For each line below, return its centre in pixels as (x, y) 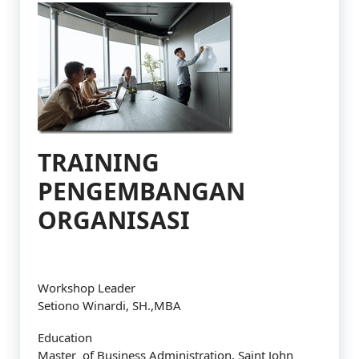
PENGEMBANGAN (141, 191)
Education (65, 337)
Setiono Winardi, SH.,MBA (109, 305)
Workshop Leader (87, 288)
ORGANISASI (114, 220)
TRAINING (99, 162)
